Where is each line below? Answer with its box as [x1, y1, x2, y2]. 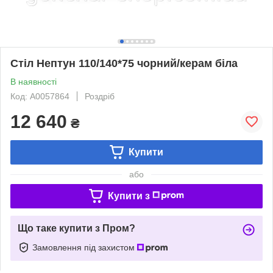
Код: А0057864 [10, 91, 69, 101]
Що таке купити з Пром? [18, 222, 135, 233]
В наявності [10, 76, 57, 87]
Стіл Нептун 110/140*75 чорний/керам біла [10, 57, 238, 69]
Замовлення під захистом [32, 242, 137, 252]
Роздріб [85, 91, 115, 101]
